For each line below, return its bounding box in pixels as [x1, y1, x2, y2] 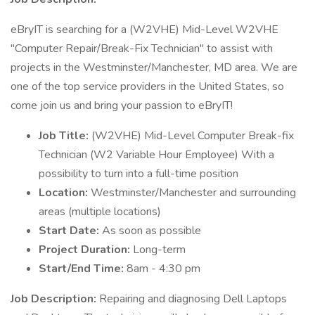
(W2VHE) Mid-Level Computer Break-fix [91, 128, 294, 143]
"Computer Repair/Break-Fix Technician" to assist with [11, 41, 273, 56]
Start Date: [39, 223, 102, 238]
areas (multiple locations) [39, 204, 161, 219]
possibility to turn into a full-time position [39, 166, 238, 181]
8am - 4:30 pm [127, 261, 200, 276]
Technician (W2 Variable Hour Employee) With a [39, 147, 274, 162]
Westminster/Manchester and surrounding [91, 185, 296, 200]
